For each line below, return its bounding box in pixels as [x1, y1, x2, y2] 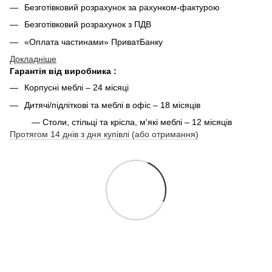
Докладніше [10, 54, 56, 64]
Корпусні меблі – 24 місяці [24, 83, 129, 93]
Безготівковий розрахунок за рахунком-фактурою [24, 2, 222, 12]
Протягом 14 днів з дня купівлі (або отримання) [10, 129, 199, 139]
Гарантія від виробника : [10, 66, 117, 76]
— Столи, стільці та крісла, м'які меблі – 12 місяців [10, 117, 232, 127]
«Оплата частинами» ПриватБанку [24, 36, 163, 47]
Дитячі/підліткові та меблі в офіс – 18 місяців [24, 100, 200, 110]
